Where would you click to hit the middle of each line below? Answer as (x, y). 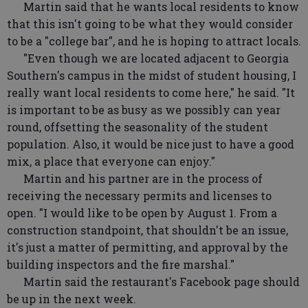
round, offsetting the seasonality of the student (137, 127)
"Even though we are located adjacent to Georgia (148, 58)
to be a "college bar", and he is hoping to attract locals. (154, 41)
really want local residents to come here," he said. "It (151, 93)
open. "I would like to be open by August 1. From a (142, 213)
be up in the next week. (71, 299)
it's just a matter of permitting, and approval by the (147, 247)
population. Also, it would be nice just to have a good (151, 144)
